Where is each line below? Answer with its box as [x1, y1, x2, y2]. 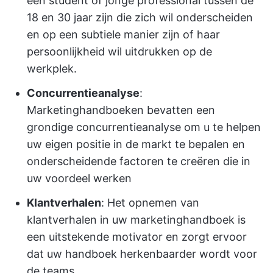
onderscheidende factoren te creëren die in [27, 155, 250, 168]
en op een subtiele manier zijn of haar [27, 28, 220, 41]
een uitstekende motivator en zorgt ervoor [27, 230, 247, 244]
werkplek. [27, 62, 77, 76]
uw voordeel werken [27, 172, 132, 185]
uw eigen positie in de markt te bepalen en [27, 138, 245, 151]
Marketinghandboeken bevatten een [27, 104, 215, 117]
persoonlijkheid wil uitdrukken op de [27, 45, 212, 58]
